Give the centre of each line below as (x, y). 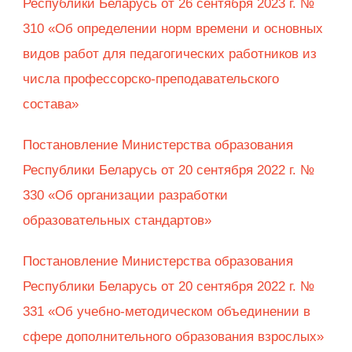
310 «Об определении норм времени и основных (173, 29)
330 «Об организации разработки (125, 196)
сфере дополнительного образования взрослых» (173, 337)
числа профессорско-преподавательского (151, 79)
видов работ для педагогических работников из (170, 54)
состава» (53, 104)
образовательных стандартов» (117, 221)
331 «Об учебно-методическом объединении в (167, 312)
